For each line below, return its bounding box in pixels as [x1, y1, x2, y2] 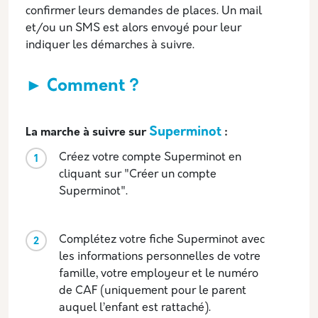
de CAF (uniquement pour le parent [59, 285, 246, 297]
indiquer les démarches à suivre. [26, 39, 194, 51]
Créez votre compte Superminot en [59, 151, 241, 163]
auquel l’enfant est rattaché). [59, 302, 211, 314]
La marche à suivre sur [26, 126, 149, 138]
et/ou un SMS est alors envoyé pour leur [26, 22, 241, 34]
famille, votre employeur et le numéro [59, 268, 258, 280]
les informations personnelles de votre [59, 251, 261, 263]
